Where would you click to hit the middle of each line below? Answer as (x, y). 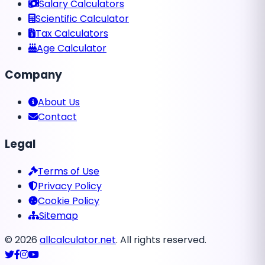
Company (33, 75)
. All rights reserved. (161, 240)
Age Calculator (72, 48)
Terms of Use (69, 171)
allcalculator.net (78, 240)
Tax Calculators (72, 33)
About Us (59, 102)
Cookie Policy (69, 201)
